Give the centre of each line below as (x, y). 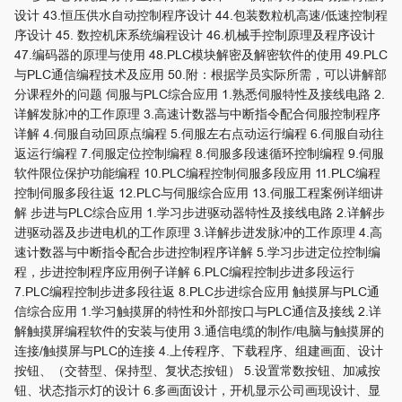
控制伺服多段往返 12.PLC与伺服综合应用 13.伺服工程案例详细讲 (199, 193)
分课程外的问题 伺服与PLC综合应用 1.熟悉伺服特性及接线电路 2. (200, 95)
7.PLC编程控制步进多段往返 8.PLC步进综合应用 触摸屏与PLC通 (197, 292)
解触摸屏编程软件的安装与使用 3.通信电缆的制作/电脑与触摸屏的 (199, 332)
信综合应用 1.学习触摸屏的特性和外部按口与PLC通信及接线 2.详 (198, 312)
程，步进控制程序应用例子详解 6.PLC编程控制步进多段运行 (184, 272)
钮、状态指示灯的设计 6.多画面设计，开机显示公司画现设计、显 (197, 391)
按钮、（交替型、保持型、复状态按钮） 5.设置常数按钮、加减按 (197, 371)
